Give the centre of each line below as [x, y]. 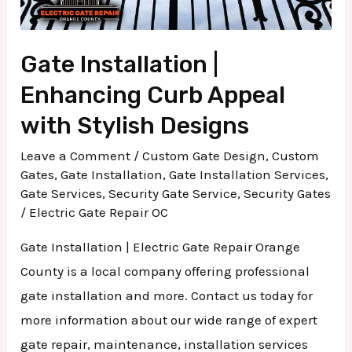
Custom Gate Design [204, 156]
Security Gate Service [173, 194]
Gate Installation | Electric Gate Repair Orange [161, 247]
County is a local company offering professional [165, 271]
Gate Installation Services [247, 175]
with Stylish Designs [135, 126]
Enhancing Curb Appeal [153, 95]
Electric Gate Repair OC [99, 213]
